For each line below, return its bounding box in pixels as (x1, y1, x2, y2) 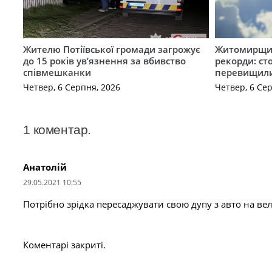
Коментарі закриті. (22, 239, 106, 251)
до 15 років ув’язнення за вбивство (22, 54, 186, 67)
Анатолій (22, 161, 67, 174)
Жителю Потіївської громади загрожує (22, 42, 200, 55)
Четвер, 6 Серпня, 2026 (22, 81, 120, 93)
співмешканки (22, 66, 91, 78)
